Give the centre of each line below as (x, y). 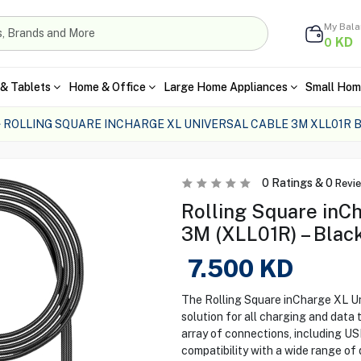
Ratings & (297, 183)
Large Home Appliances (225, 87)
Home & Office (107, 87)
